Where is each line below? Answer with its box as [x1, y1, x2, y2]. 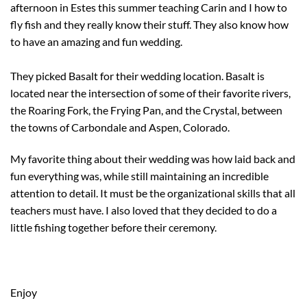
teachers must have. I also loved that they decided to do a [10, 203, 277, 217]
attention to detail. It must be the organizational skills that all [10, 186, 295, 199]
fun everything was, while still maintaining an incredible [10, 169, 269, 182]
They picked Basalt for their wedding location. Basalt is [10, 69, 265, 82]
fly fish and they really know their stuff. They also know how [10, 17, 288, 31]
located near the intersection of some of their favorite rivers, [10, 86, 291, 99]
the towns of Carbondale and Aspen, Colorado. [10, 120, 232, 134]
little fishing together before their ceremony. [10, 220, 217, 234]
